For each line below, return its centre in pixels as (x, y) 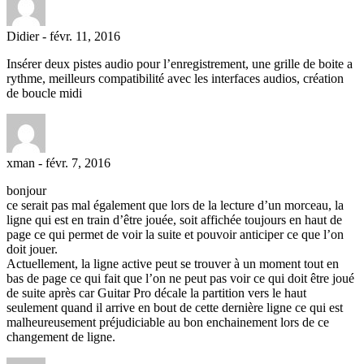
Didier (23, 36)
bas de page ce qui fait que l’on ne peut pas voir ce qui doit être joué (180, 278)
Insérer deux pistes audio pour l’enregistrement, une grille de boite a (180, 63)
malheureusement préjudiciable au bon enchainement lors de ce (168, 322)
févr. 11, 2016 (85, 36)
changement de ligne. (61, 336)
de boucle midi (44, 93)
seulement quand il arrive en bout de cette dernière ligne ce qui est (175, 307)
